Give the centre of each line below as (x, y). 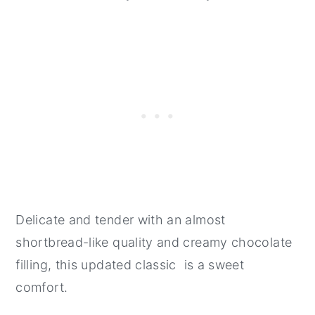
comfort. (42, 287)
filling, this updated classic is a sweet (130, 264)
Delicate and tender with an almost (121, 219)
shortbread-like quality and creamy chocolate (154, 242)
